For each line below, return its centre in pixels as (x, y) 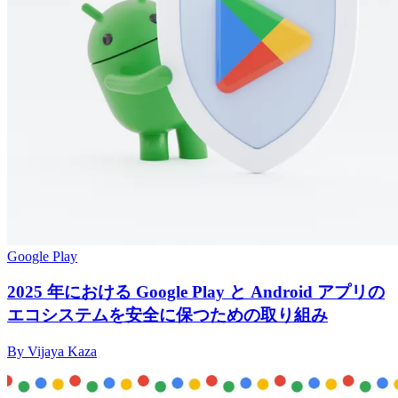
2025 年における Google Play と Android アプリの (196, 292)
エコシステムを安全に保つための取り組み (167, 315)
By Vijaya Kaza (52, 352)
